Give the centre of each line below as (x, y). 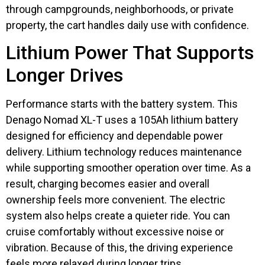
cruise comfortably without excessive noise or (115, 231)
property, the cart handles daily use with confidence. (127, 25)
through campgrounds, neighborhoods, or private (120, 9)
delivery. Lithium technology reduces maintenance (124, 151)
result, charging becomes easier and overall (108, 183)
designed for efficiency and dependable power (114, 135)
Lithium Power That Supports (130, 52)
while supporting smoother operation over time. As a (128, 167)
